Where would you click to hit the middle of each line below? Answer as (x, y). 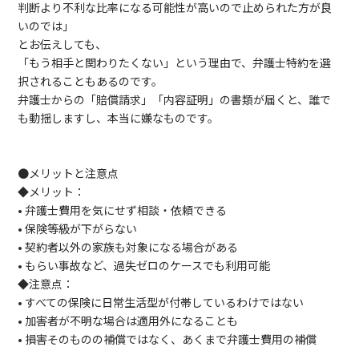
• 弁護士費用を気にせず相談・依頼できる (123, 210)
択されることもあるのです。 (91, 81)
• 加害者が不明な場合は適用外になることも (128, 321)
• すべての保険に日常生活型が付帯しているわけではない (161, 302)
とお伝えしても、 (63, 44)
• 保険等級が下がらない (78, 228)
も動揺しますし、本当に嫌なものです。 (119, 118)
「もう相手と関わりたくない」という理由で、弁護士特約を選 (175, 63)
